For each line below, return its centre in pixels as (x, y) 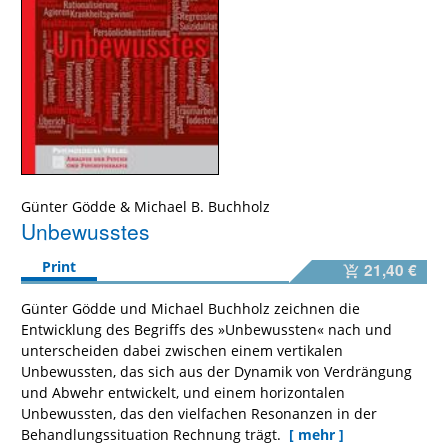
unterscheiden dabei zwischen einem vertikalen (182, 350)
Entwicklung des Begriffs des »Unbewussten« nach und (206, 329)
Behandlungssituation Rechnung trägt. (153, 434)
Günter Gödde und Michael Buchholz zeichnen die (190, 308)
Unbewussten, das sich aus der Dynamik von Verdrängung (216, 371)
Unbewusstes (85, 231)
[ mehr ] (316, 434)
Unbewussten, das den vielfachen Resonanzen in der (199, 413)
